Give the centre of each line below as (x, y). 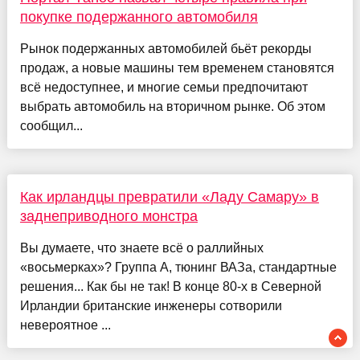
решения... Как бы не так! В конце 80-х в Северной (170, 286)
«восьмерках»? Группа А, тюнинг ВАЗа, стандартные (178, 267)
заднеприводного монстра (108, 216)
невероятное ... (65, 325)
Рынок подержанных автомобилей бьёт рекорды (166, 48)
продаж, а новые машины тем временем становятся (177, 67)
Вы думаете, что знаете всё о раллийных (141, 247)
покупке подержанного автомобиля (139, 16)
